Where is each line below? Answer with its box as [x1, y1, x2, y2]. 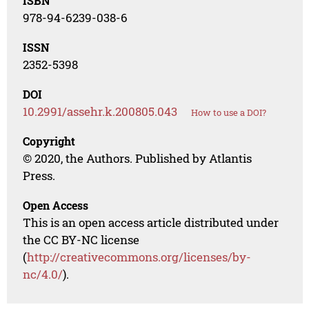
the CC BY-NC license [23, 232, 140, 248]
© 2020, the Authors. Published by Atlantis [23, 150, 252, 167]
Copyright [23, 134, 76, 149]
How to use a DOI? [191, 106, 267, 119]
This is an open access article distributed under [23, 215, 279, 231]
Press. [23, 168, 56, 184]
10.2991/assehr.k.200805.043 [23, 103, 178, 120]
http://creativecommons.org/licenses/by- [27, 249, 252, 266]
